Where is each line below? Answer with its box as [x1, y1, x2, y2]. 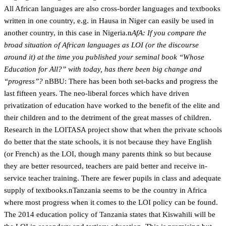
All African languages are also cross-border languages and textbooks [4, 5, 220, 13]
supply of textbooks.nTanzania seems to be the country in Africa [4, 186, 207, 194]
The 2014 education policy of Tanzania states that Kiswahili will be [4, 210, 215, 218]
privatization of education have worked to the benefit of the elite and [4, 101, 220, 109]
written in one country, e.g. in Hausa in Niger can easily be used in [4, 17, 214, 25]
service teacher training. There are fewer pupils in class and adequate [4, 174, 221, 182]
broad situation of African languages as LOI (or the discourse [4, 41, 199, 49]
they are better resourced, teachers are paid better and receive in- [4, 162, 207, 170]
